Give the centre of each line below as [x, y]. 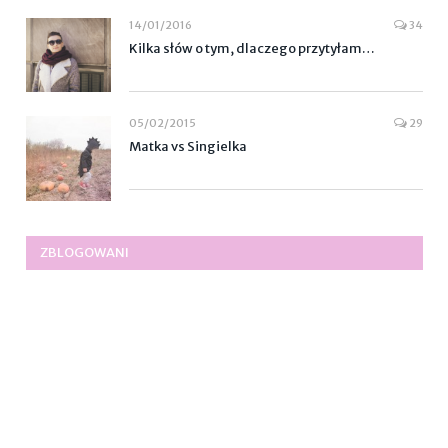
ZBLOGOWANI [84, 253]
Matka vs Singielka [188, 147]
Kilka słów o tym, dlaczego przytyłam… [252, 49]
